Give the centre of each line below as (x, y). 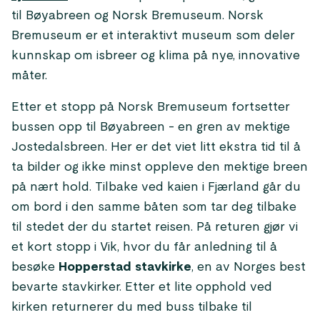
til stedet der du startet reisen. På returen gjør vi (155, 227)
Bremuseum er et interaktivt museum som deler (153, 36)
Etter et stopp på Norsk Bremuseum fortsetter (151, 107)
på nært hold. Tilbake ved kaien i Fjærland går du (156, 187)
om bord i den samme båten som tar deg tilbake (154, 207)
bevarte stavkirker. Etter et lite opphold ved (142, 287)
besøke (35, 267)
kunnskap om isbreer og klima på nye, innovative (156, 56)
